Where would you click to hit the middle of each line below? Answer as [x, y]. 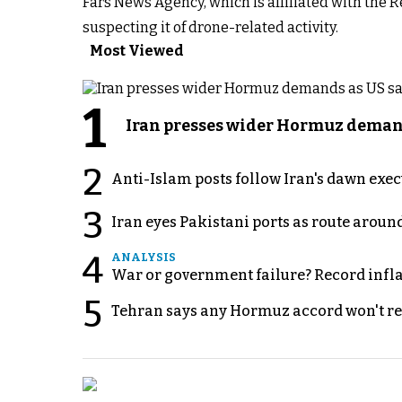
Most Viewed [137, 51]
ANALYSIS [144, 258]
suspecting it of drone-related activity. [210, 27]
